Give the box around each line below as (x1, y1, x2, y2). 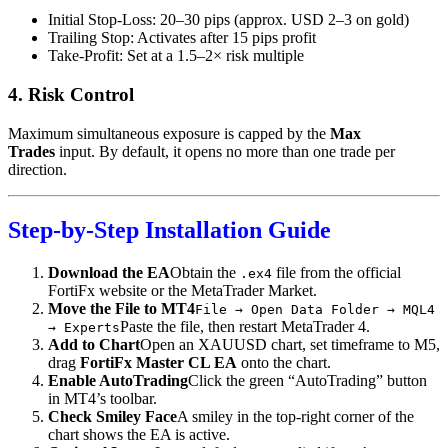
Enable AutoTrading (48, 371, 188, 389)
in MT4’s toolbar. (48, 389, 157, 407)
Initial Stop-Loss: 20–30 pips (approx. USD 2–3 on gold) (48, 11, 409, 29)
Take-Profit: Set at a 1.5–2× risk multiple (48, 47, 304, 65)
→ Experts (48, 319, 120, 335)
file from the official (272, 263, 401, 281)
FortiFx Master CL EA (80, 353, 237, 371)
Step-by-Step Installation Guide (8, 216, 331, 243)
